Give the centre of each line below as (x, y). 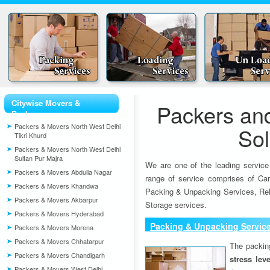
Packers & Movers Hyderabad (59, 213)
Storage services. (176, 205)
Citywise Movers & (46, 103)
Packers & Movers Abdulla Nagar (63, 172)
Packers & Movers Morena (54, 227)
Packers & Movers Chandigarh (60, 255)
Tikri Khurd (30, 135)
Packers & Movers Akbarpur (56, 199)
